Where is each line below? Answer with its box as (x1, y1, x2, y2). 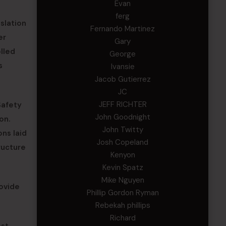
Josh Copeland (97, 137, 149, 147)
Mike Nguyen (101, 175, 144, 185)
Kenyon (110, 150, 135, 160)
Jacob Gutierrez (94, 74, 151, 84)
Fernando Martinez (90, 24, 155, 34)
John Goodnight (95, 112, 150, 122)
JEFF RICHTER (98, 99, 147, 109)
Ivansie (110, 62, 135, 72)
